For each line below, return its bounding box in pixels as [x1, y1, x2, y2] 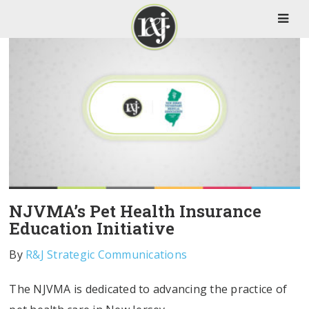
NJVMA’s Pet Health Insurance [9, 199, 262, 222]
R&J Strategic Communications [26, 246, 188, 262]
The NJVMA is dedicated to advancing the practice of [9, 281, 288, 297]
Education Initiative [9, 217, 175, 239]
